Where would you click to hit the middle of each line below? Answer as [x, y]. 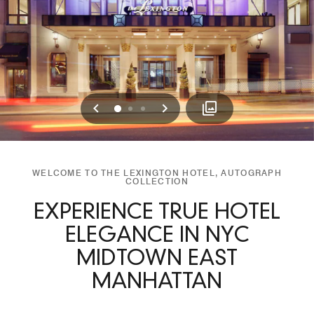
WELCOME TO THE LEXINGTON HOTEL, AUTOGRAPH [157, 173]
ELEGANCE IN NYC [157, 236]
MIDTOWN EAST [157, 259]
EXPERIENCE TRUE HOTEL [157, 213]
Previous [128, 107]
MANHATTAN [157, 282]
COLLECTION [157, 181]
